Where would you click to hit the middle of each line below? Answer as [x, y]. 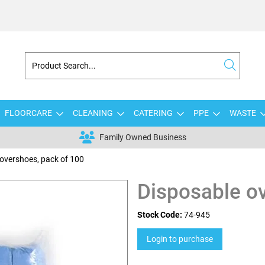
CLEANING [93, 113]
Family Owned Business [143, 137]
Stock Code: [160, 215]
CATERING [153, 113]
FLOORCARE [28, 113]
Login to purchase [180, 239]
